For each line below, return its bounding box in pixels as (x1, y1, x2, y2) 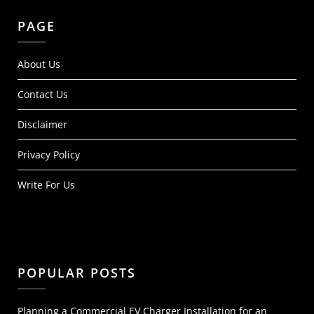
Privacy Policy (18, 148, 80, 161)
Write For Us (18, 178, 75, 191)
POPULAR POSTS (18, 264, 136, 281)
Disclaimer (18, 118, 67, 131)
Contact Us (18, 88, 68, 101)
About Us (18, 57, 60, 71)
